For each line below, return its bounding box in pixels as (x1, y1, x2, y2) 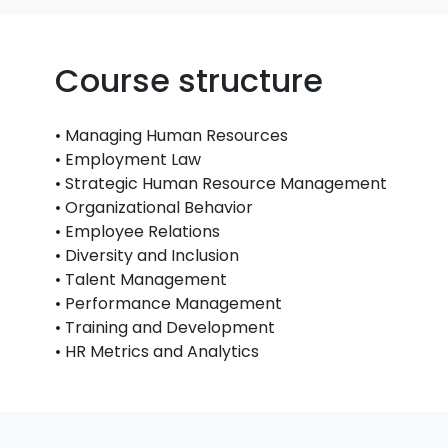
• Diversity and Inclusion (55, 244, 240, 267)
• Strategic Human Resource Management (55, 172, 388, 195)
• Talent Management (55, 268, 228, 291)
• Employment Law (55, 148, 202, 171)
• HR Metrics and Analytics (55, 340, 260, 363)
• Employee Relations (55, 220, 221, 243)
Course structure (55, 58, 324, 103)
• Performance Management (55, 292, 283, 315)
